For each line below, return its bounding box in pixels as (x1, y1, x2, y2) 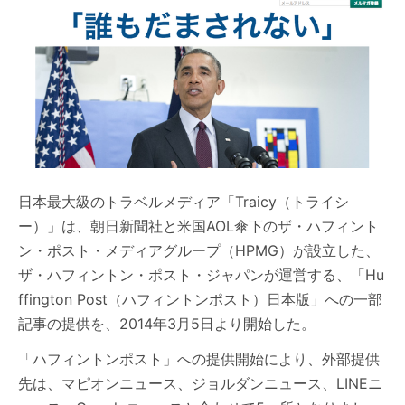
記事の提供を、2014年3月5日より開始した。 (18, 315, 316, 334)
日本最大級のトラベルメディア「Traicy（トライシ (18, 193, 349, 212)
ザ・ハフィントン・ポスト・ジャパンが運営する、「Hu (18, 266, 384, 285)
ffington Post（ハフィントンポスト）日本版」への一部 (18, 290, 382, 309)
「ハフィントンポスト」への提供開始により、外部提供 (18, 350, 380, 369)
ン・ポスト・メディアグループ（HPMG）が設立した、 (18, 241, 380, 260)
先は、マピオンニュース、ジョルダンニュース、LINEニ (18, 374, 382, 393)
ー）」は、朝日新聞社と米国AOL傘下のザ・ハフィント (18, 217, 379, 236)
